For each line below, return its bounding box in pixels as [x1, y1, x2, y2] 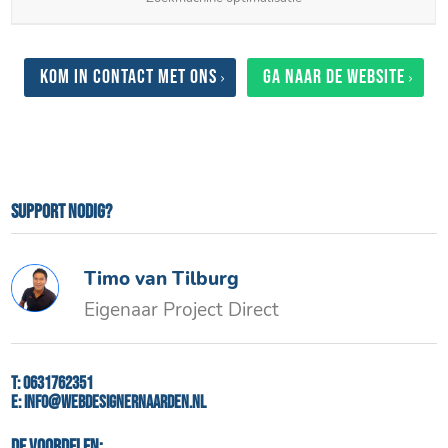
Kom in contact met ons [40, 65, 217, 90]
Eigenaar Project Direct [84, 297, 280, 324]
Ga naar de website [263, 65, 405, 90]
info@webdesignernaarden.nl [24, 391, 207, 413]
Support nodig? [11, 200, 113, 225]
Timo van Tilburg [84, 266, 240, 293]
